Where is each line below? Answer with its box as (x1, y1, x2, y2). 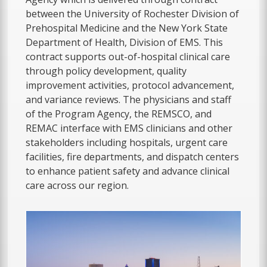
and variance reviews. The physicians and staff (26, 92, 232, 106)
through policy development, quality (26, 64, 187, 77)
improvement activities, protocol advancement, (26, 78, 235, 92)
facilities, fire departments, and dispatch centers (26, 150, 240, 163)
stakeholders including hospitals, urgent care (26, 135, 228, 149)
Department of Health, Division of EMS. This (26, 35, 223, 49)
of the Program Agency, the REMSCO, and (26, 107, 212, 120)
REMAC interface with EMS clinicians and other (26, 121, 233, 135)
